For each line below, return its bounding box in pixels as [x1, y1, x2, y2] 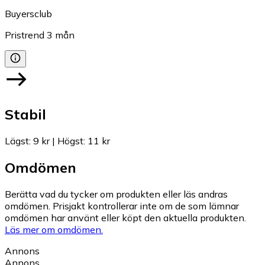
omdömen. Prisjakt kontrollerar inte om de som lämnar [5, 199, 239, 212]
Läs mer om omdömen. [5, 223, 103, 235]
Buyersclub [5, 8, 52, 20]
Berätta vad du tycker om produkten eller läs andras [5, 188, 228, 200]
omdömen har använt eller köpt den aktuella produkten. [5, 211, 246, 224]
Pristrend [5, 29, 44, 41]
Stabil [5, 105, 46, 123]
